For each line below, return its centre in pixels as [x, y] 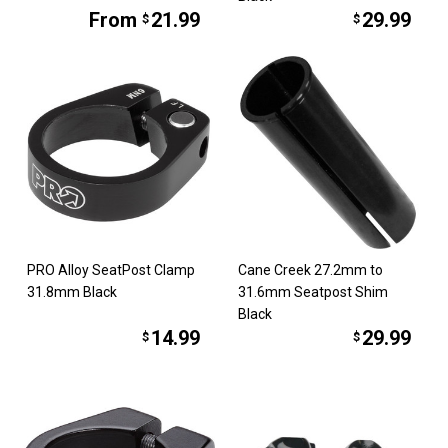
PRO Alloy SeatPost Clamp [111, 269]
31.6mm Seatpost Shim [313, 291]
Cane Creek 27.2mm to [310, 269]
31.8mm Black [72, 291]
